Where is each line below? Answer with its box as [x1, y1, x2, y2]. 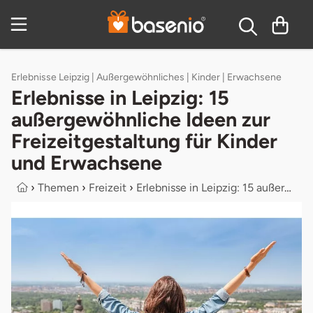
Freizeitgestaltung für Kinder [11, 129, 277, 153]
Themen [38, 180, 79, 194]
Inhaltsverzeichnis [118, 13, 221, 29]
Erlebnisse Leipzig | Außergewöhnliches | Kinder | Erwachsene [11, 71, 282, 83]
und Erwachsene [11, 150, 162, 175]
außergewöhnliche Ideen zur [11, 107, 270, 131]
